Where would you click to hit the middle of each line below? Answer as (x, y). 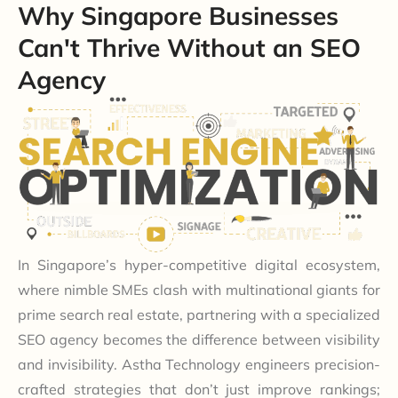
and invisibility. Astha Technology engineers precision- (199, 364)
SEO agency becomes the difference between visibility (199, 339)
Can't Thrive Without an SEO (189, 47)
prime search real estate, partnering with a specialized (199, 314)
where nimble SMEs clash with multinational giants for (199, 289)
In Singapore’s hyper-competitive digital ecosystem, (199, 264)
